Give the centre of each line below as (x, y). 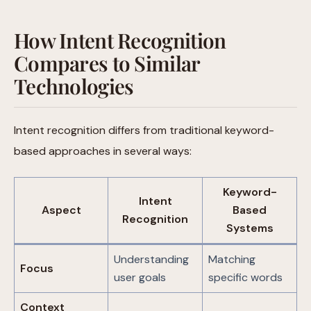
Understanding (151, 260)
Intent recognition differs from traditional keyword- (144, 131)
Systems (250, 228)
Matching (232, 260)
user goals (140, 278)
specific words (245, 278)
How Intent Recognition (120, 40)
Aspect (61, 210)
